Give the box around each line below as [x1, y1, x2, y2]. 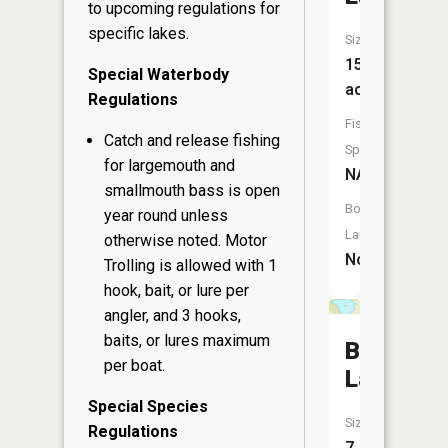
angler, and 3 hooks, [104, 306, 241, 326]
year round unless [104, 206, 228, 226]
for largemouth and [104, 156, 235, 176]
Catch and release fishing [104, 131, 280, 151]
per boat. [104, 356, 165, 376]
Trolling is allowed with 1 [104, 256, 277, 276]
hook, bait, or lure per [104, 281, 249, 301]
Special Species [88, 397, 208, 417]
